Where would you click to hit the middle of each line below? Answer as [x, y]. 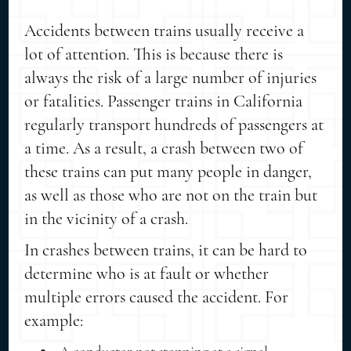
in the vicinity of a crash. [107, 218]
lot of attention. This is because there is [154, 54]
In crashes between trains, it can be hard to [166, 250]
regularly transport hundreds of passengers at [174, 124]
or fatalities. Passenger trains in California [164, 101]
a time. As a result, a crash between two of [164, 148]
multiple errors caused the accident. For [157, 297]
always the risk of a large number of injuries [171, 77]
